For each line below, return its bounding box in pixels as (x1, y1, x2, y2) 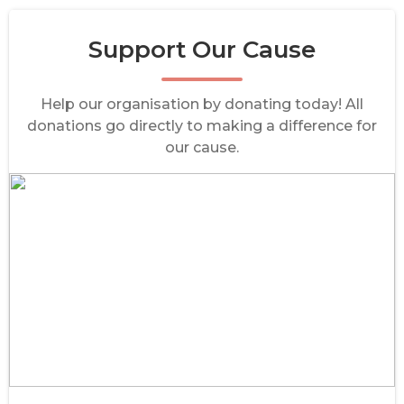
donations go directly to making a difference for (27, 117, 377, 134)
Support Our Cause (88, 35, 316, 64)
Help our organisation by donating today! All (41, 96, 363, 113)
